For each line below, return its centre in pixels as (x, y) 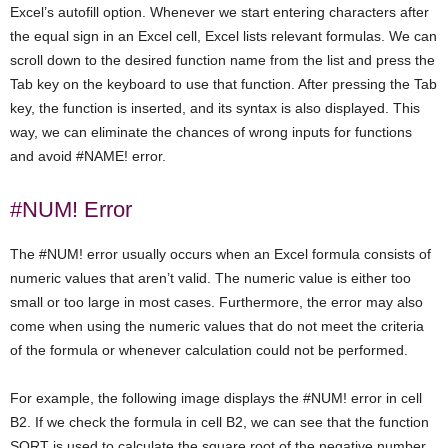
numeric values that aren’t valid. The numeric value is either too (210, 277)
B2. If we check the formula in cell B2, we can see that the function (219, 421)
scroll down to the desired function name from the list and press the (222, 59)
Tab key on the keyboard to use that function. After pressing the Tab (223, 83)
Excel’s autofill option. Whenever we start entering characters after (219, 11)
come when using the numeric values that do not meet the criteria (217, 325)
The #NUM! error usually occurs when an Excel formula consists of (220, 253)
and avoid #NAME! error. (88, 155)
